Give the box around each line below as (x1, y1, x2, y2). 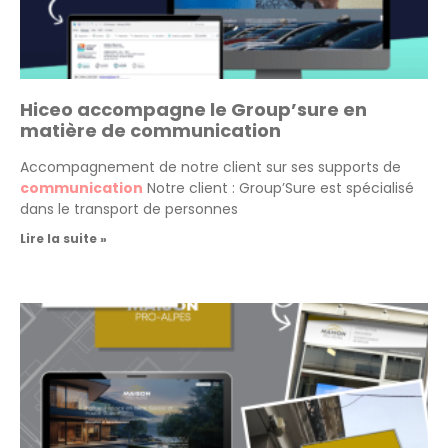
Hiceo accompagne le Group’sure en (20, 96, 367, 122)
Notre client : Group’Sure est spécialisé (143, 177, 414, 198)
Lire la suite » (20, 229, 107, 247)
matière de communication (20, 117, 281, 143)
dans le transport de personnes (20, 198, 238, 219)
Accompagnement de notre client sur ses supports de (20, 156, 401, 177)
